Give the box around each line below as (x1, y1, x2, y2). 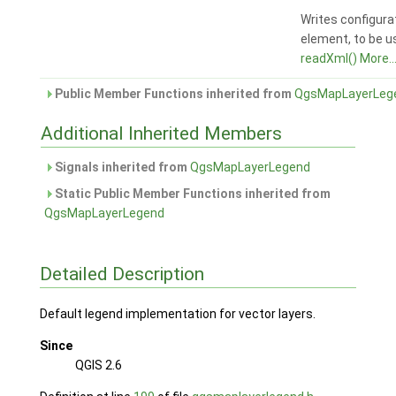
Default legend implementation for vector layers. (39, 306, 316, 321)
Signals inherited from (51, 160, 190, 175)
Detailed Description (39, 263, 204, 286)
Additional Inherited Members (40, 123, 282, 145)
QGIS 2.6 (74, 357, 122, 372)
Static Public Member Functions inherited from (51, 187, 331, 202)
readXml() (300, 51, 357, 66)
